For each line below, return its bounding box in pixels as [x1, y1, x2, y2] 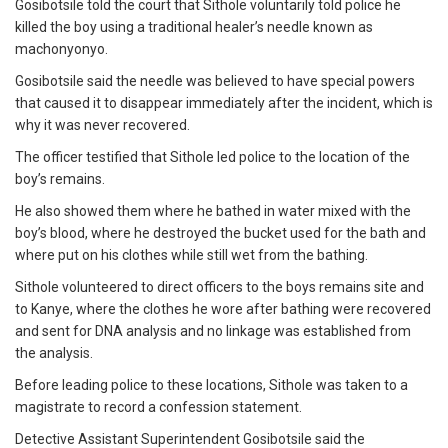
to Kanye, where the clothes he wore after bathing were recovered [15, 301, 431, 318]
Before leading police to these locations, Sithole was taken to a [15, 377, 408, 394]
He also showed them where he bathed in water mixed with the [15, 203, 411, 220]
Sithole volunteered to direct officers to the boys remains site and [15, 279, 424, 296]
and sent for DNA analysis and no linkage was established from [15, 323, 411, 340]
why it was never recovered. [15, 117, 190, 134]
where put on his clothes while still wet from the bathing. [15, 247, 368, 264]
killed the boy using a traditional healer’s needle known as [15, 19, 373, 36]
